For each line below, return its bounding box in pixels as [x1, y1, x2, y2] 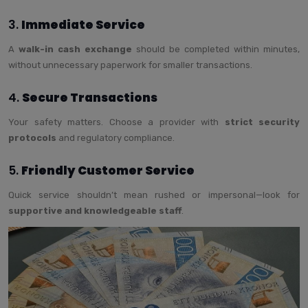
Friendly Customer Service [21, 162, 195, 179]
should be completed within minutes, [132, 43, 300, 54]
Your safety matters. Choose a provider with [8, 116, 225, 127]
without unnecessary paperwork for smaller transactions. [8, 59, 252, 70]
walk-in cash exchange [19, 43, 132, 54]
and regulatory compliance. [56, 132, 175, 143]
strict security [224, 116, 300, 127]
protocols [8, 132, 56, 143]
